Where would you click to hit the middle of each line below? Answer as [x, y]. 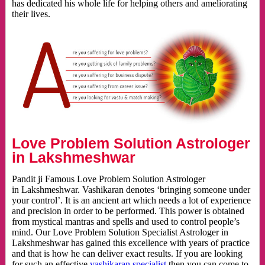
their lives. [31, 14]
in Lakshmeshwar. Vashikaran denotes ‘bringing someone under [131, 190]
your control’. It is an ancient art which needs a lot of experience [131, 201]
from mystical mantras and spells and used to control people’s [125, 222]
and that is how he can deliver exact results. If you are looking [127, 254]
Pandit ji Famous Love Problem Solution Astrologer [108, 179]
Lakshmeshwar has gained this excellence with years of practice [130, 243]
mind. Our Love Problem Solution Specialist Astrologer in [120, 232]
